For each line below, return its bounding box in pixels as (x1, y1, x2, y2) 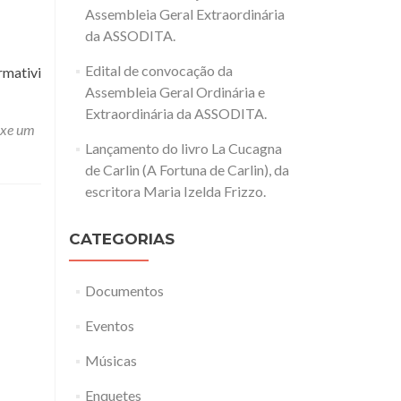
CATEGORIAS (69, 230, 175, 248)
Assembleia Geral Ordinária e (84, 83, 265, 100)
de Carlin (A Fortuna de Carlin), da (84, 161, 289, 178)
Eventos (84, 317, 134, 334)
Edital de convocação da (84, 62, 233, 79)
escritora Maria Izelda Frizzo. (84, 183, 266, 200)
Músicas (84, 352, 137, 369)
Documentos (84, 282, 164, 299)
